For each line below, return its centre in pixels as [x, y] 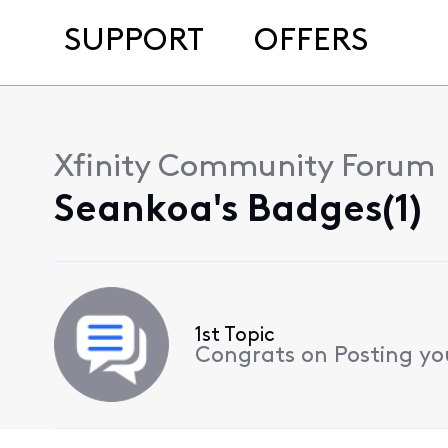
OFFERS [310, 42]
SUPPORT [134, 42]
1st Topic [234, 336]
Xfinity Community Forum [244, 168]
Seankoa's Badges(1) [237, 211]
